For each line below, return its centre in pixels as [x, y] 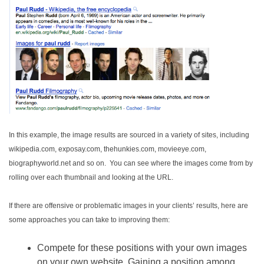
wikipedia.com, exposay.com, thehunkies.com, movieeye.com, [108, 149]
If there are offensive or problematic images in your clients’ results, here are [128, 206]
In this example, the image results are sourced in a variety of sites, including [129, 135]
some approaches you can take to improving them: [89, 220]
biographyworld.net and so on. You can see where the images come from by [131, 164]
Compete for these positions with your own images [142, 248]
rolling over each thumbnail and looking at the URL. [91, 178]
